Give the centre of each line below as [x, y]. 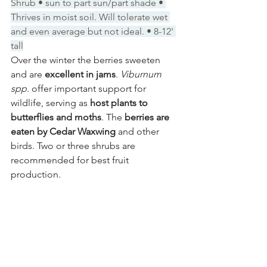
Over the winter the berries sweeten [87, 60]
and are [28, 74]
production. [36, 174]
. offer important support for [88, 88]
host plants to [120, 103]
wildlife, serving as [50, 103]
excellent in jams [80, 74]
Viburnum [142, 74]
